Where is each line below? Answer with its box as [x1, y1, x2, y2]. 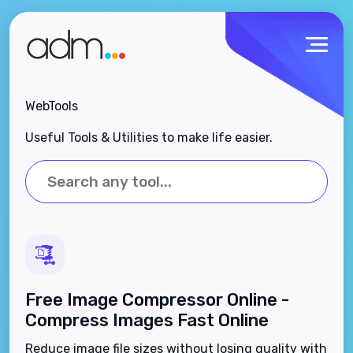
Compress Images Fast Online [25, 310, 269, 332]
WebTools [25, 98, 78, 114]
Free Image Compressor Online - [25, 289, 289, 311]
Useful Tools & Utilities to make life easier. [25, 130, 273, 146]
